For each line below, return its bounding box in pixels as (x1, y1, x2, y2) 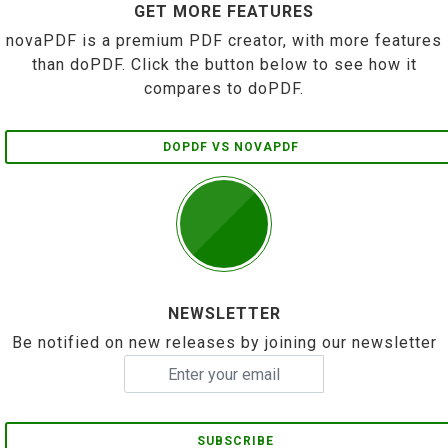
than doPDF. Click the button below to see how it (31, 55, 417, 74)
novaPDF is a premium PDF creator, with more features (6, 31, 442, 50)
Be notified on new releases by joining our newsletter (11, 333, 437, 352)
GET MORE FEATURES (134, 2, 314, 21)
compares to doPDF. (144, 79, 304, 98)
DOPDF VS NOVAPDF (163, 140, 299, 154)
